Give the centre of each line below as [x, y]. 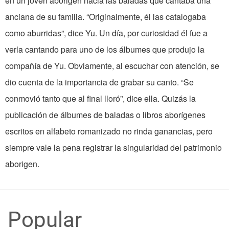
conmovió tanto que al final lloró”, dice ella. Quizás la [100, 99]
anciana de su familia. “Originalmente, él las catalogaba [106, 17]
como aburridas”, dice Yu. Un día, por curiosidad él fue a [106, 33]
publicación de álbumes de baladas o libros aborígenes [105, 115]
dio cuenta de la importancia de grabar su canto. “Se [99, 82]
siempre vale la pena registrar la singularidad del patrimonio [113, 148]
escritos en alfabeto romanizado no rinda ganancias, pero [109, 131]
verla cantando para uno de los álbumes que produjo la [105, 50]
